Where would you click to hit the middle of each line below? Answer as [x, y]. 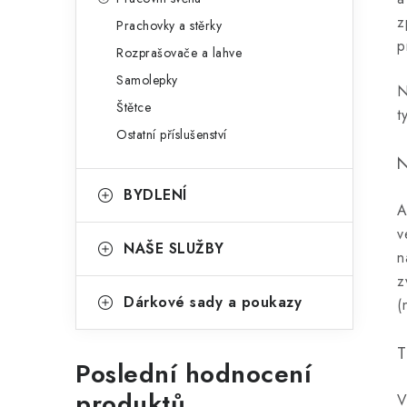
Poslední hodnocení [194, 374]
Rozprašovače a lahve [179, 53]
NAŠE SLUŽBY [174, 248]
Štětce [134, 107]
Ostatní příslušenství [172, 134]
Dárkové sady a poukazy [213, 302]
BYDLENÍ [155, 195]
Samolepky [147, 80]
